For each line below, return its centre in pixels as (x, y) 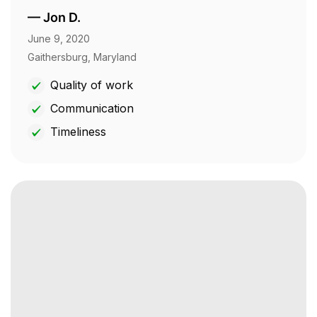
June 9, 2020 (59, 39)
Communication (92, 109)
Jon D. (62, 18)
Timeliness (78, 132)
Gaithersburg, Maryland (82, 57)
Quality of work (92, 85)
